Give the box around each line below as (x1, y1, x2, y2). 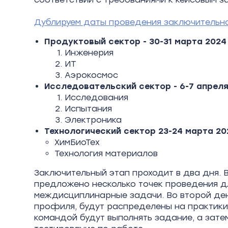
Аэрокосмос (65, 70, 119, 80)
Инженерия (65, 48, 114, 58)
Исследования (65, 93, 129, 102)
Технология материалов (54, 149, 158, 158)
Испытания (65, 104, 112, 113)
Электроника (65, 115, 122, 125)
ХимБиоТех (54, 137, 100, 147)
